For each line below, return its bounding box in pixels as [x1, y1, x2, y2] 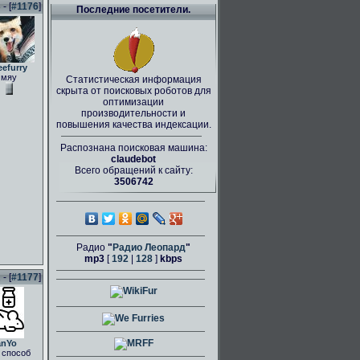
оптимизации [103, 96, 164, 108]
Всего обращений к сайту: [74, 165, 193, 176]
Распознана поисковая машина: [59, 142, 207, 153]
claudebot [111, 153, 156, 165]
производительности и [81, 108, 186, 119]
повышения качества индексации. [55, 119, 211, 130]
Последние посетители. [76, 4, 190, 15]
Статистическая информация [65, 74, 202, 85]
